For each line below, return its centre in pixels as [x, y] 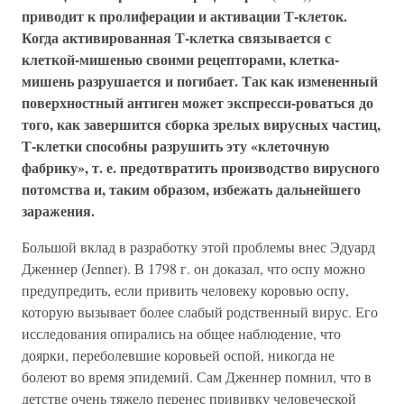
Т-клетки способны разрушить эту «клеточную [175, 145]
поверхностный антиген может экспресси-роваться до [197, 102]
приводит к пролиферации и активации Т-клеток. [184, 15]
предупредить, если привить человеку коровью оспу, [185, 289]
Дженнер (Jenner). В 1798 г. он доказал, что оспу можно [193, 268]
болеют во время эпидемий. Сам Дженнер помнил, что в [197, 376]
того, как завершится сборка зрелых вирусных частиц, [201, 124]
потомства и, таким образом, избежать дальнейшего [191, 188]
